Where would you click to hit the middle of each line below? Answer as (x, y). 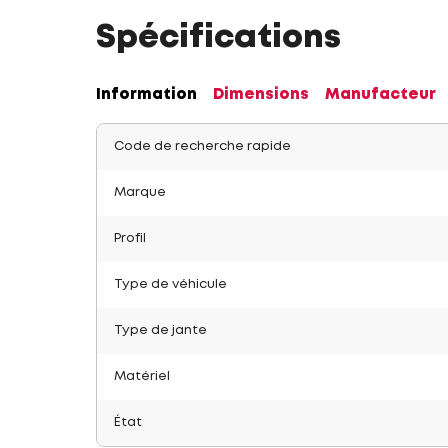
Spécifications (218, 38)
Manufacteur (380, 95)
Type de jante (160, 330)
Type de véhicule (170, 284)
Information (146, 95)
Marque (140, 192)
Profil (130, 238)
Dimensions (261, 95)
